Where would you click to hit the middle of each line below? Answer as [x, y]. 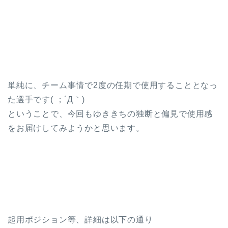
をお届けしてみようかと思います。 [76, 128]
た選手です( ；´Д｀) [46, 100]
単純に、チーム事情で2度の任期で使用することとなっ [113, 85]
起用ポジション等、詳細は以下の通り [80, 220]
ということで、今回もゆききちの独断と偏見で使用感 [110, 114]
